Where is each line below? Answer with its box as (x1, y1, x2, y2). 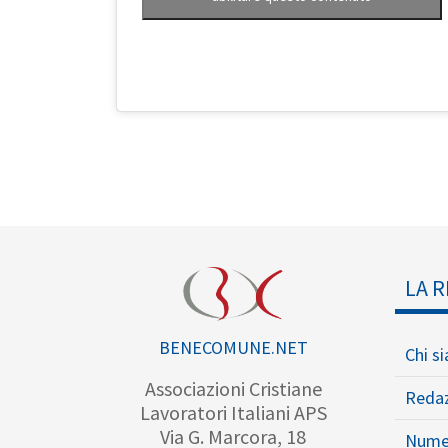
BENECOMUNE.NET (158, 336, 308, 360)
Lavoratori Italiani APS (139, 400, 327, 426)
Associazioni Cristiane (144, 376, 322, 402)
